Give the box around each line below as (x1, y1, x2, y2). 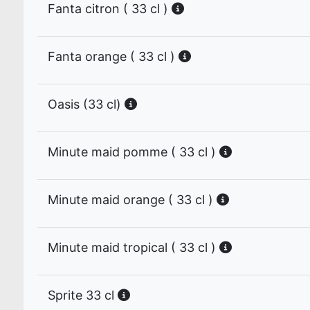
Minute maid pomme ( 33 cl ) (48, 145, 219, 159)
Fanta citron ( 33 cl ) (48, 1, 172, 16)
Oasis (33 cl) (48, 97, 125, 111)
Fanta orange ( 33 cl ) (48, 49, 179, 64)
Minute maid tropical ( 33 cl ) (48, 240, 219, 255)
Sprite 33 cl (48, 288, 118, 302)
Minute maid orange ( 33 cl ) (48, 192, 217, 207)
